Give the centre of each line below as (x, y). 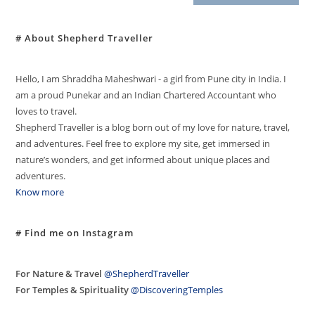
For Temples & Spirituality (72, 290)
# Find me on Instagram (75, 233)
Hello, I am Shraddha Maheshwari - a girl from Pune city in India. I (151, 79)
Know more (40, 192)
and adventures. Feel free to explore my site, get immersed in (143, 144)
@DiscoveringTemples (177, 290)
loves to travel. (46, 111)
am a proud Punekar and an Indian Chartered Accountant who (146, 95)
